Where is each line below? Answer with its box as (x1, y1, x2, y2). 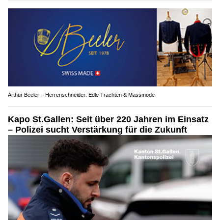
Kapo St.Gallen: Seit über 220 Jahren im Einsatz (8, 96, 209, 107)
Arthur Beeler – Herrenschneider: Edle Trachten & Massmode (8, 74, 155, 80)
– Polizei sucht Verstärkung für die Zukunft (8, 107, 187, 117)
